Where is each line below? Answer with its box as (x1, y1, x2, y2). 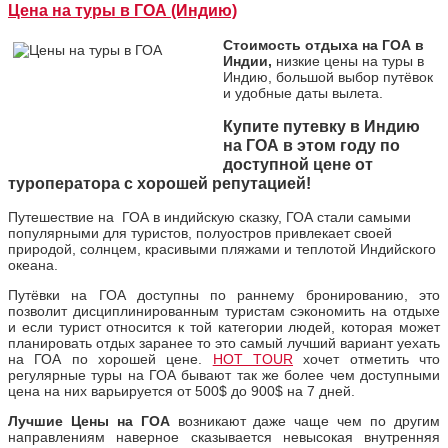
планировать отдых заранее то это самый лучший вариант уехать (8, 335, 440, 352)
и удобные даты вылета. (223, 84, 383, 101)
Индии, (223, 52, 272, 69)
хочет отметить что (293, 351, 441, 368)
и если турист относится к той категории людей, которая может (8, 319, 440, 336)
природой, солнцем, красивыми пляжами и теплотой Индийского (8, 241, 436, 258)
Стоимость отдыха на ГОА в (223, 36, 424, 53)
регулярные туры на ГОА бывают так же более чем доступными (8, 367, 440, 384)
